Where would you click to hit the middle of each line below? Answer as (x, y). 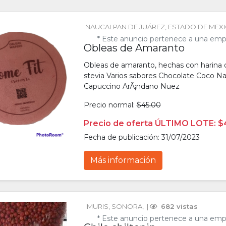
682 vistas (178, 207)
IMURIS (97, 207)
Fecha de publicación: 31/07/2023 (142, 137)
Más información (123, 160)
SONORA (127, 207)
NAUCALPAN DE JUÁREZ (125, 27)
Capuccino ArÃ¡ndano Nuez (131, 87)
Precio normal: (110, 105)
